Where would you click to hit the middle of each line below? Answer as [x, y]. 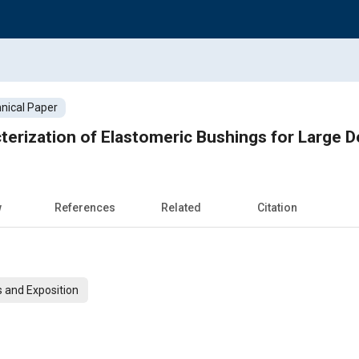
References [85, 207]
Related [181, 207]
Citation [277, 207]
